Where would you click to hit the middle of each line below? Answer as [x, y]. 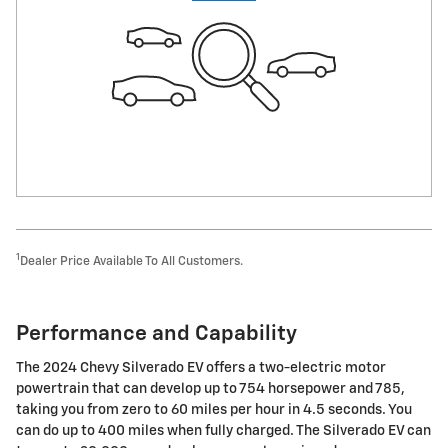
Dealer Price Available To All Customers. [131, 261]
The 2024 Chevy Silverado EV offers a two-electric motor [201, 368]
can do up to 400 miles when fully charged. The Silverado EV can [223, 431]
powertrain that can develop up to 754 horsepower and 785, [210, 389]
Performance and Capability [156, 334]
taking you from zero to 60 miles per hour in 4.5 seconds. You [214, 410]
